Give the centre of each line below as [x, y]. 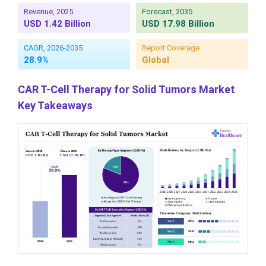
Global [156, 60]
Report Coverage [171, 48]
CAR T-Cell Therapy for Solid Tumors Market [126, 90]
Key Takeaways [55, 106]
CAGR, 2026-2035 [53, 48]
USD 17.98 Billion [178, 24]
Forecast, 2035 [167, 12]
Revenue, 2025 [48, 12]
